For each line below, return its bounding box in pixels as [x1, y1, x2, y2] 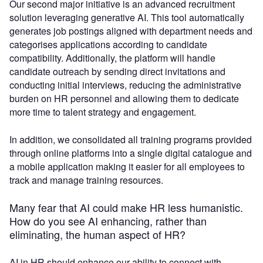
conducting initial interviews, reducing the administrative [9, 78, 241, 92]
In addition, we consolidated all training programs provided [9, 133, 252, 147]
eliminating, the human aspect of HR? [9, 227, 186, 242]
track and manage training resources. [9, 173, 163, 187]
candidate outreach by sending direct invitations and [9, 65, 225, 79]
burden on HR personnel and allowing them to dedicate [9, 92, 239, 106]
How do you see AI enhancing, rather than [9, 213, 207, 229]
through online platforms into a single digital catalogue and [9, 146, 252, 160]
